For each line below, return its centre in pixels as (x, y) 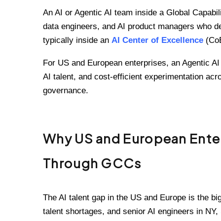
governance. (66, 91)
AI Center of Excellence (157, 40)
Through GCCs (92, 163)
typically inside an (77, 40)
